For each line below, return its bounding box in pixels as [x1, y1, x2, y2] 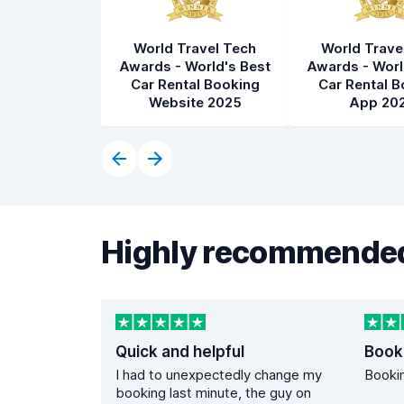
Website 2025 [148, 94, 242, 111]
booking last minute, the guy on [115, 384, 311, 402]
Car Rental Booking [130, 76, 260, 93]
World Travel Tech [133, 40, 256, 57]
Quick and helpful [115, 343, 244, 362]
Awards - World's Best [119, 58, 271, 75]
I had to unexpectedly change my [115, 366, 322, 384]
